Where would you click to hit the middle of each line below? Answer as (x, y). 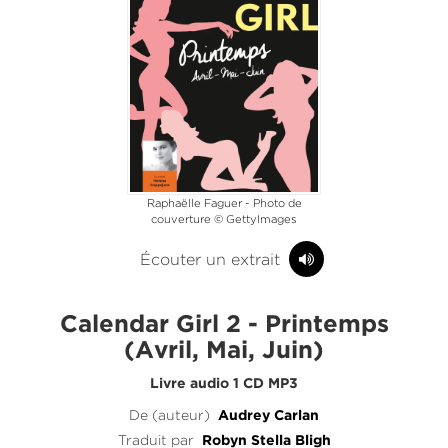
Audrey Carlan (268, 415)
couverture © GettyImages (224, 218)
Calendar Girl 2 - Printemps (224, 324)
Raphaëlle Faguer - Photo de (224, 202)
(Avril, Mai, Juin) (224, 350)
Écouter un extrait (212, 259)
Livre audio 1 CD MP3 (224, 383)
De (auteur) (169, 414)
